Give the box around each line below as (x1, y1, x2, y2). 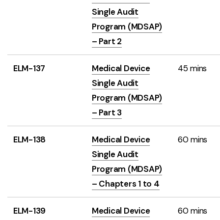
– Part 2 (92, 36, 122, 47)
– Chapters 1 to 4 (92, 178, 160, 189)
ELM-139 (13, 205, 46, 216)
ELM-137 (13, 63, 46, 74)
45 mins (178, 63, 207, 74)
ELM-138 (13, 134, 46, 145)
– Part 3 (92, 107, 122, 118)
